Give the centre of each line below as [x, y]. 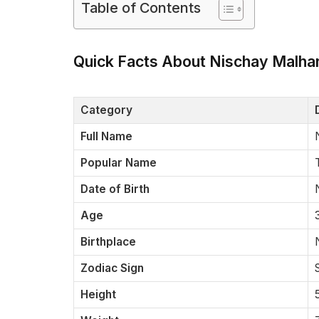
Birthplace [108, 242]
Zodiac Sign [112, 268]
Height [98, 295]
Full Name [106, 137]
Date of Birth [115, 189]
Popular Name [119, 163]
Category [106, 110]
